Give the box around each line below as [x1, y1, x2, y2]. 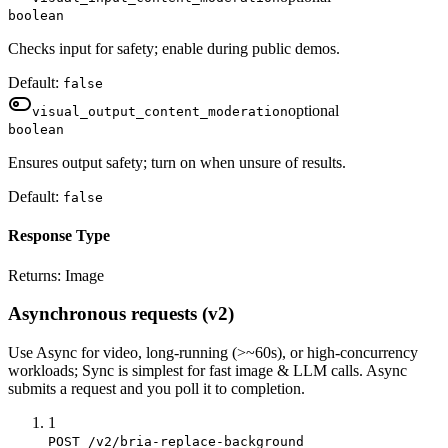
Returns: [8, 266, 65, 284]
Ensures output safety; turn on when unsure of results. [8, 154, 346, 172]
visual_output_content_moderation [32, 104, 288, 120]
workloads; [8, 362, 82, 380]
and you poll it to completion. [116, 380, 305, 398]
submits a [8, 380, 67, 398]
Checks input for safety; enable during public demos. [8, 40, 340, 58]
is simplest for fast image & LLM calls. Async [118, 362, 407, 380]
